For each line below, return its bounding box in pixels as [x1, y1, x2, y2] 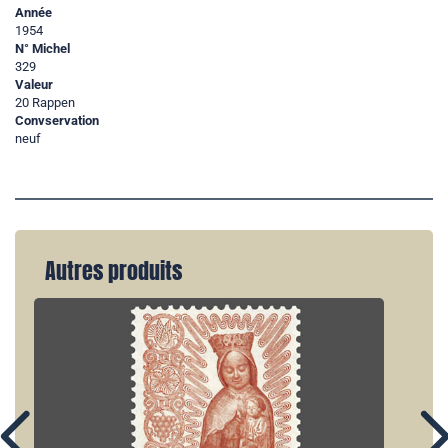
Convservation [15, 113, 99, 129]
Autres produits [45, 255, 182, 288]
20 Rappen [15, 95, 75, 111]
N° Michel [15, 41, 70, 57]
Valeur [15, 77, 53, 93]
